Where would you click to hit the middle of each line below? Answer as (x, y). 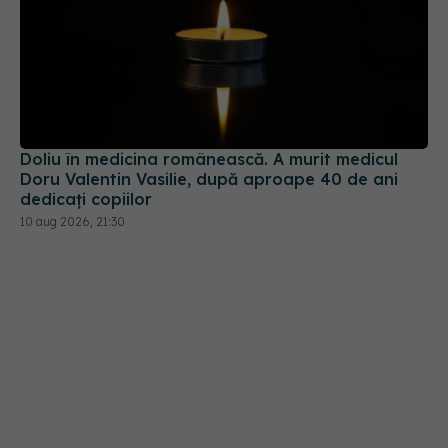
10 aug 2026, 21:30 (72, 156)
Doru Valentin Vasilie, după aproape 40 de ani (209, 113)
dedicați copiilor (86, 133)
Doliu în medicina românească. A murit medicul (209, 93)
